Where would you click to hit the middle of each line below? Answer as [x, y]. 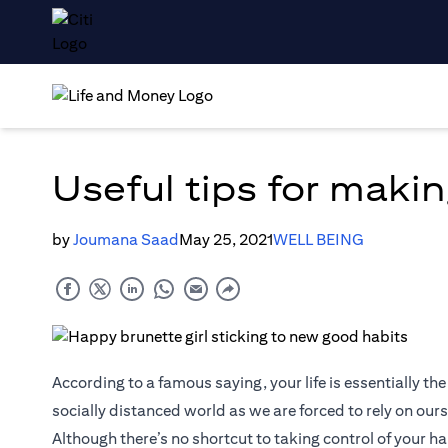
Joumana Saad [126, 239]
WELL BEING [318, 239]
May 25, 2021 [226, 239]
